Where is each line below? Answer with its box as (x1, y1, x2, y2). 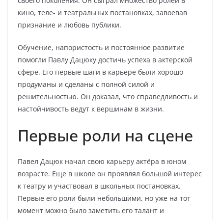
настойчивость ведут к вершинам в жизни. (18, 104, 164, 113)
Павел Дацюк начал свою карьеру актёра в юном (18, 157, 186, 166)
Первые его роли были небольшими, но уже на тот (18, 193, 191, 203)
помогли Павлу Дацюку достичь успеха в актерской (18, 55, 192, 64)
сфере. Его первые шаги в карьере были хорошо (18, 67, 183, 77)
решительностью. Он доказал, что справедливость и (18, 92, 198, 101)
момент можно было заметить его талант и (18, 206, 164, 215)
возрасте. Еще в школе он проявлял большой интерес (18, 169, 202, 178)
